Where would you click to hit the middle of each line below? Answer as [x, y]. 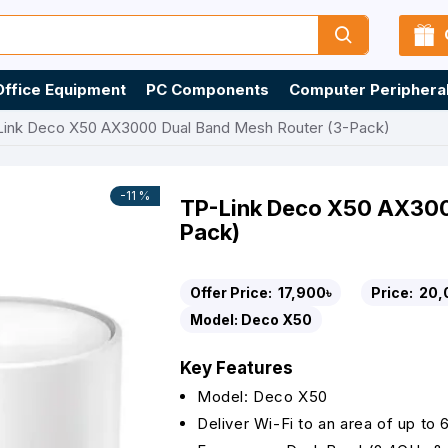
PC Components [207, 89]
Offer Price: [232, 292]
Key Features [236, 368]
